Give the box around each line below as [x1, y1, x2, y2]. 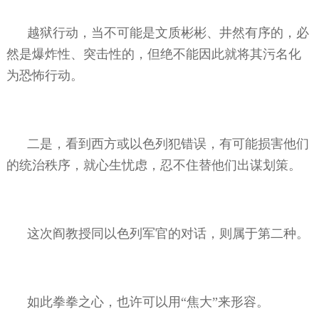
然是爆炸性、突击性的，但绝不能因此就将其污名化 [6, 46, 301, 61]
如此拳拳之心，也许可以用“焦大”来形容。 [27, 294, 270, 309]
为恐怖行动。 [6, 68, 83, 83]
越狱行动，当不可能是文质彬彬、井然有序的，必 [27, 25, 310, 40]
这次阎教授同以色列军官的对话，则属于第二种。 [27, 226, 310, 241]
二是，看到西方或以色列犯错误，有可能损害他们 [27, 136, 310, 151]
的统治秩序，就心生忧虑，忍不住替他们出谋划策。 [6, 157, 301, 172]
